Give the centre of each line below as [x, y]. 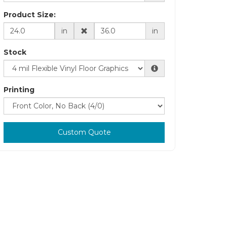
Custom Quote [84, 132]
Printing [19, 89]
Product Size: [30, 14]
